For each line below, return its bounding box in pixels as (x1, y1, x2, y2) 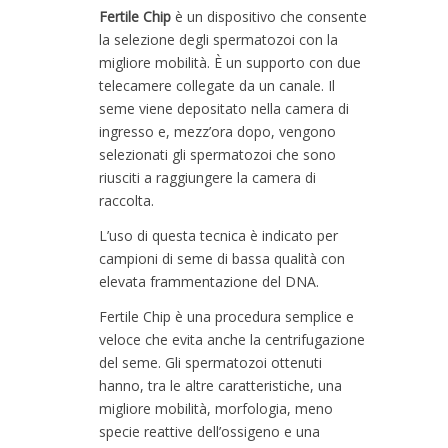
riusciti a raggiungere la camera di (99, 168, 316, 187)
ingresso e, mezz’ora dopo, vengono (99, 122, 336, 141)
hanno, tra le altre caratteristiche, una (99, 376, 342, 395)
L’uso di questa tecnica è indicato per (99, 226, 338, 245)
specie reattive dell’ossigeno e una (99, 422, 320, 441)
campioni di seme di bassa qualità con (99, 249, 345, 268)
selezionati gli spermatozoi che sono (99, 145, 336, 164)
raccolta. (99, 191, 154, 210)
